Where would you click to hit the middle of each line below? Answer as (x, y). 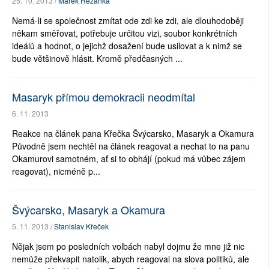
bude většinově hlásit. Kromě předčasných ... (97, 59)
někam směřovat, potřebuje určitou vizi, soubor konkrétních (125, 33)
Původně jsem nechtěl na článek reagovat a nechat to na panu (131, 146)
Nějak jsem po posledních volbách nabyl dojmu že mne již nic (128, 246)
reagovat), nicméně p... (56, 171)
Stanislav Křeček (81, 226)
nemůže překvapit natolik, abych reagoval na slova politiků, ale (131, 259)
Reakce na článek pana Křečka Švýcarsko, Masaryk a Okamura (133, 134)
